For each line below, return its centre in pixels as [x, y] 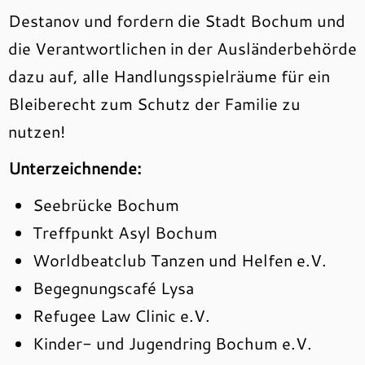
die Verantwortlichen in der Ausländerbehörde [182, 48]
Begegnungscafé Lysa [113, 288]
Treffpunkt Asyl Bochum [125, 232]
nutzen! [39, 131]
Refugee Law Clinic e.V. [121, 315]
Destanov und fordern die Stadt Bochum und [177, 20]
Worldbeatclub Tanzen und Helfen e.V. [180, 260]
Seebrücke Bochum [106, 204]
